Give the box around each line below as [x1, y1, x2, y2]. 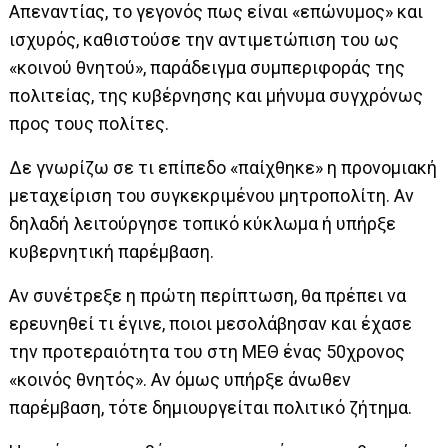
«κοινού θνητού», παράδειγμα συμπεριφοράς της [9, 57, 406, 79]
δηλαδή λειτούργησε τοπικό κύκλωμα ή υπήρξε [9, 213, 397, 235]
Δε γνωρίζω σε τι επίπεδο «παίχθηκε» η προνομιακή [9, 157, 438, 179]
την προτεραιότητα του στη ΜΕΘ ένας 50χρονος [9, 341, 406, 363]
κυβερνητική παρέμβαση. [9, 241, 215, 263]
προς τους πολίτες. [9, 113, 170, 135]
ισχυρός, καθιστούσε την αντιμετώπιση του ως [9, 29, 400, 51]
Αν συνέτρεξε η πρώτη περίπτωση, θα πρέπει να [9, 285, 407, 307]
